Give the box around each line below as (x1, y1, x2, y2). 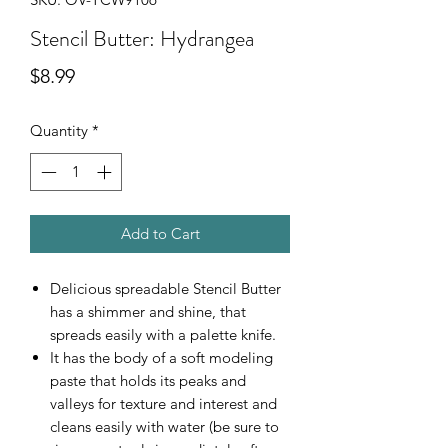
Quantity (30, 120, 88, 140)
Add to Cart (120, 224, 200, 244)
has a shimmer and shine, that (50, 302, 246, 322)
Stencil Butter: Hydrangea (30, 22, 254, 54)
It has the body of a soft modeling (50, 348, 273, 368)
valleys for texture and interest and (50, 394, 277, 414)
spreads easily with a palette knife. (50, 325, 276, 345)
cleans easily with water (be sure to (50, 417, 279, 437)
